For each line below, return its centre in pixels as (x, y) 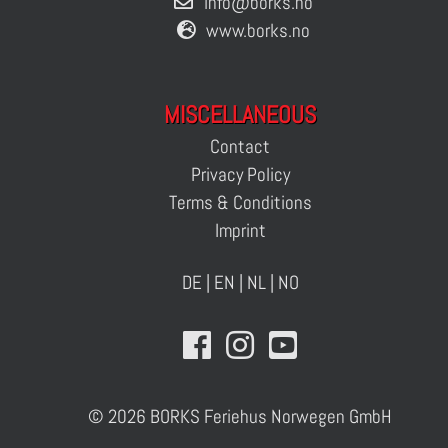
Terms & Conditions (240, 202)
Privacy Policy (240, 174)
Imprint (240, 230)
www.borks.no (258, 30)
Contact (240, 146)
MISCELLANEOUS (240, 114)
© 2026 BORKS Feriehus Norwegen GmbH (240, 416)
